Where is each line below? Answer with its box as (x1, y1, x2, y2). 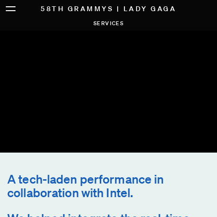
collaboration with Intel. (7, 185, 134, 200)
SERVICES (93, 19, 124, 27)
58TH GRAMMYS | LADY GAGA (41, 4, 176, 13)
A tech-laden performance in (7, 171, 164, 186)
